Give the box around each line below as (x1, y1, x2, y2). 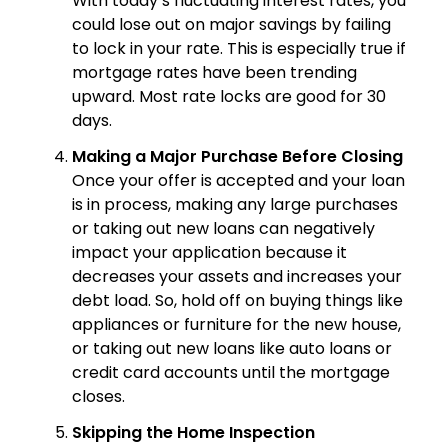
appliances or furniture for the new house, (72, 313, 401, 337)
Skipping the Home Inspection (72, 421, 315, 445)
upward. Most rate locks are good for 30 (72, 85, 386, 109)
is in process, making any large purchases (72, 193, 398, 217)
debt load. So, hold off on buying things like (72, 289, 403, 313)
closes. (72, 385, 125, 409)
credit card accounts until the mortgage (72, 361, 390, 385)
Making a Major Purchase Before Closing (72, 145, 403, 169)
